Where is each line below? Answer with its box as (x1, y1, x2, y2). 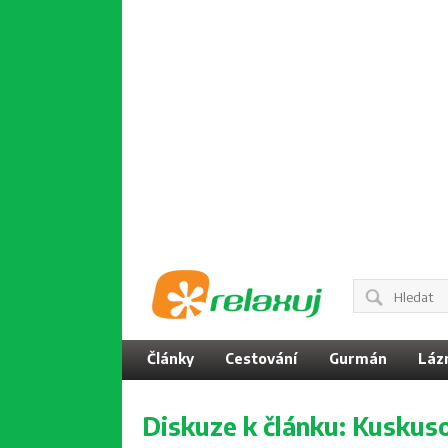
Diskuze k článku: (142, 410, 352, 442)
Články (147, 350, 194, 367)
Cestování (225, 350, 298, 367)
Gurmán (328, 350, 387, 367)
